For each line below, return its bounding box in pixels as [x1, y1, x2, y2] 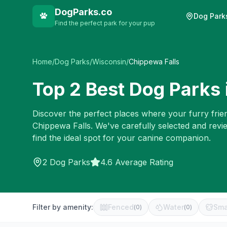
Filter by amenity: [32, 203, 93, 211]
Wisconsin [92, 57, 126, 66]
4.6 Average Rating [100, 157, 173, 167]
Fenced [108, 203, 134, 211]
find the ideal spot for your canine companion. [32, 133, 211, 143]
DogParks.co [55, 7, 112, 17]
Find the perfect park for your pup [55, 19, 155, 27]
